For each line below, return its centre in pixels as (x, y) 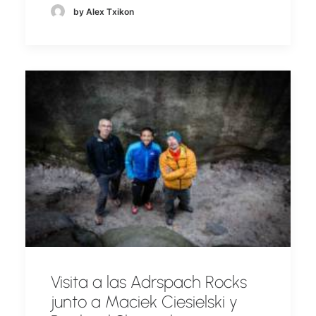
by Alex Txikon (104, 11)
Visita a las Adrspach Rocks (149, 281)
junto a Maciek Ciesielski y (144, 301)
